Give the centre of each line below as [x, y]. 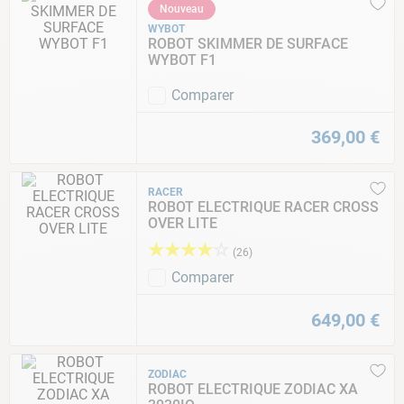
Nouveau [182, 9]
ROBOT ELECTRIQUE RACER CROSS [263, 207]
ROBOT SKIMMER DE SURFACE [248, 43]
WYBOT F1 [182, 60]
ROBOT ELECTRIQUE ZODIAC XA [253, 390]
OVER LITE [183, 223]
